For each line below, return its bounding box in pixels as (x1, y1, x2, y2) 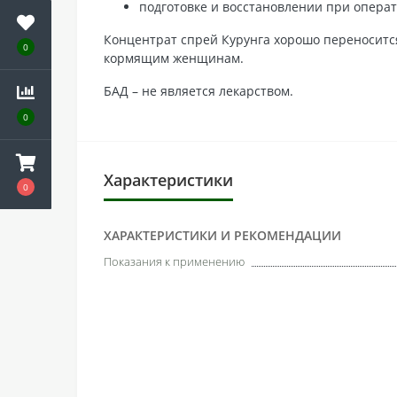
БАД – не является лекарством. (104, 82, 293, 99)
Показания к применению (104, 253, 245, 269)
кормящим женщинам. (104, 49, 244, 66)
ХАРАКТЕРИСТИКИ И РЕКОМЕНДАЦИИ (104, 226, 341, 244)
